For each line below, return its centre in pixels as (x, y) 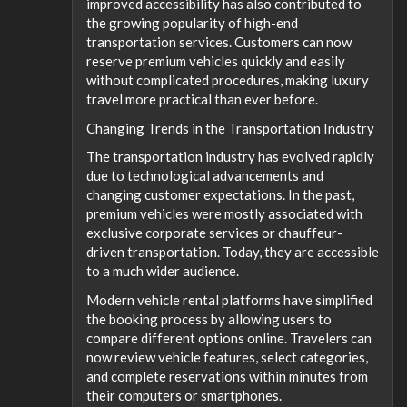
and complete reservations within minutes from (227, 376)
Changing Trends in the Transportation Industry (230, 128)
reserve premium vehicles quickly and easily (216, 61)
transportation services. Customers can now (219, 42)
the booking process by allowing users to (209, 318)
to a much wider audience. (163, 271)
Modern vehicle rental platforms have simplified (229, 299)
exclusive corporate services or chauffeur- (214, 233)
